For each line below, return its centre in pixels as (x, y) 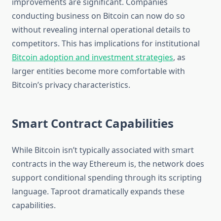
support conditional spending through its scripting (107, 178)
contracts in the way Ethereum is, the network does (108, 164)
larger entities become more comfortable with (98, 71)
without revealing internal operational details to (101, 30)
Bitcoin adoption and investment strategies (92, 57)
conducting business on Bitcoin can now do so (98, 16)
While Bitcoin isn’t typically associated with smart (103, 150)
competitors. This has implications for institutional (106, 44)
